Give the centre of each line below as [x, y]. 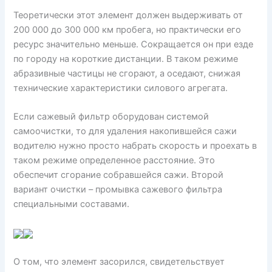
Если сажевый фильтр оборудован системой [111, 117]
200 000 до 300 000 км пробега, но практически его [127, 29]
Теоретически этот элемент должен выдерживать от [128, 15]
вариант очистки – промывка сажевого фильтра [118, 190]
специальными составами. [72, 204]
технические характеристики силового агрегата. [121, 88]
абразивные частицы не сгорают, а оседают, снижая [127, 73]
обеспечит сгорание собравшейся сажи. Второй [119, 175]
